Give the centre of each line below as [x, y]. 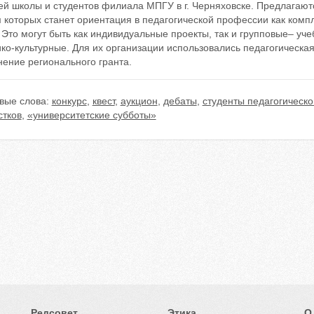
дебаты [180, 101]
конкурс [69, 101]
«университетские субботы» [91, 115]
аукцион [139, 101]
